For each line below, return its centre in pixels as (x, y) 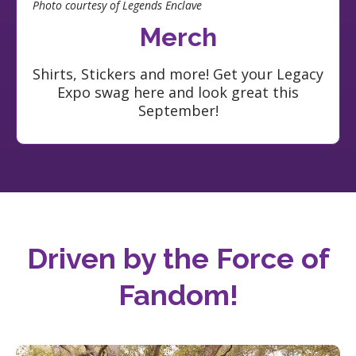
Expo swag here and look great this (178, 92)
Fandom (174, 294)
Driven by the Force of (178, 258)
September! (178, 110)
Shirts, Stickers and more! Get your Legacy (178, 74)
